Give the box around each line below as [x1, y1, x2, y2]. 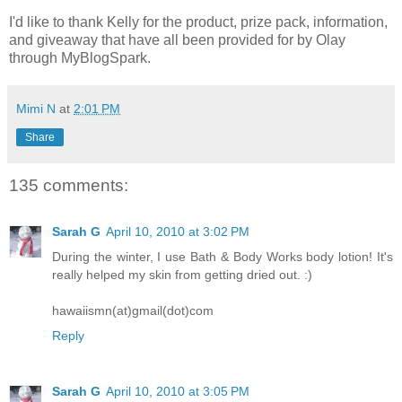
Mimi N [16, 100, 56, 116]
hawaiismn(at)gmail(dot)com [52, 303, 214, 319]
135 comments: [9, 175, 128, 195]
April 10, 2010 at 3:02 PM [106, 224, 249, 240]
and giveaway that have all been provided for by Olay [9, 31, 345, 48]
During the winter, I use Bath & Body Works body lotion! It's [52, 249, 393, 265]
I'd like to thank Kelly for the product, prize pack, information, [9, 13, 388, 30]
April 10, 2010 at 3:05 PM [106, 384, 249, 399]
